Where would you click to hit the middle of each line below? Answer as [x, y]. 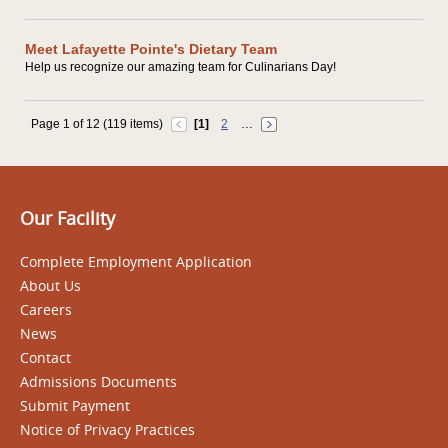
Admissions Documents [98, 381]
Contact [45, 357]
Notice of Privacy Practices [107, 429]
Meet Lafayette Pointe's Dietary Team [151, 48]
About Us [50, 285]
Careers [46, 309]
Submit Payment [75, 405]
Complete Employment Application [136, 261]
